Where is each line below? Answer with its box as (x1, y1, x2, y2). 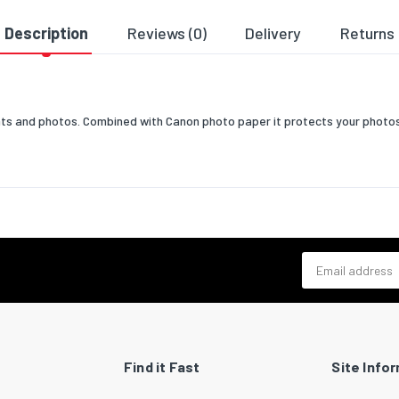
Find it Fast (124, 357, 200, 375)
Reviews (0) (126, 22, 207, 43)
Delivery (245, 22, 302, 43)
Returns (340, 22, 395, 43)
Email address (300, 252, 379, 268)
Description (4, 22, 88, 43)
